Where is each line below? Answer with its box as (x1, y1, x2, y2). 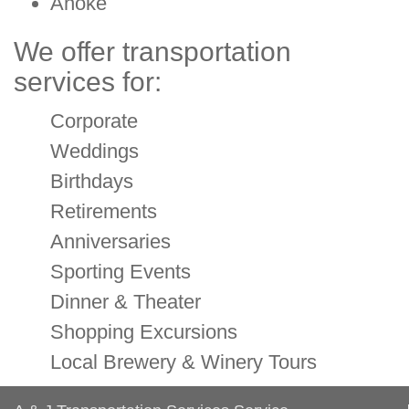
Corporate (50, 110, 138, 133)
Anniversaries (50, 230, 171, 254)
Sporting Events (50, 260, 191, 284)
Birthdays (50, 170, 133, 194)
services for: (14, 67, 162, 98)
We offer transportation (14, 37, 291, 68)
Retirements (50, 200, 157, 224)
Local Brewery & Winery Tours (50, 351, 317, 374)
